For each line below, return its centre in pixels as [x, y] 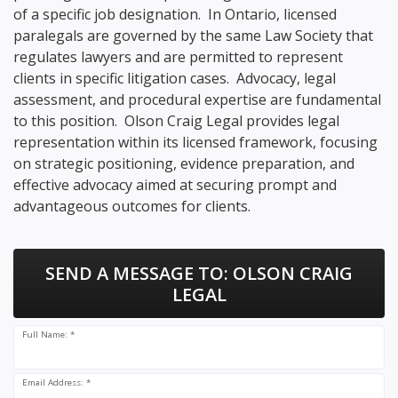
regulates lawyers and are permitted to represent [178, 57]
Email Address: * [57, 383]
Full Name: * [49, 335]
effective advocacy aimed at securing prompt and [175, 185]
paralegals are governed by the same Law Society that [193, 36]
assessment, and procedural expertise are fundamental [197, 100]
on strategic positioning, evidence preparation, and [184, 164]
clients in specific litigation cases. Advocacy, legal [175, 79]
